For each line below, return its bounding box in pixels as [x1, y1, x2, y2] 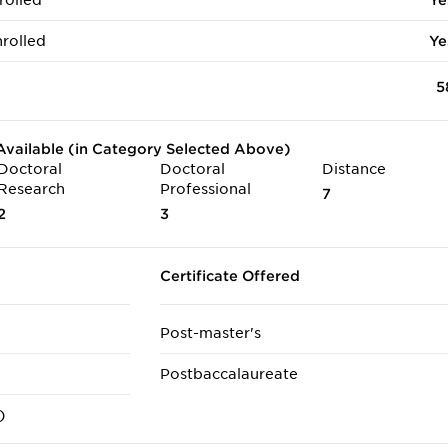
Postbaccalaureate [159, 366, 298, 382]
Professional [159, 181, 251, 197]
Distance [321, 161, 386, 177]
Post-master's [159, 325, 261, 341]
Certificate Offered [159, 268, 300, 284]
